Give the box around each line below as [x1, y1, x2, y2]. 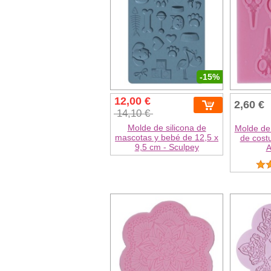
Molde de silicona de [127, 123, 206, 133]
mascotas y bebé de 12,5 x [115, 132, 219, 143]
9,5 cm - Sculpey [134, 142, 199, 152]
